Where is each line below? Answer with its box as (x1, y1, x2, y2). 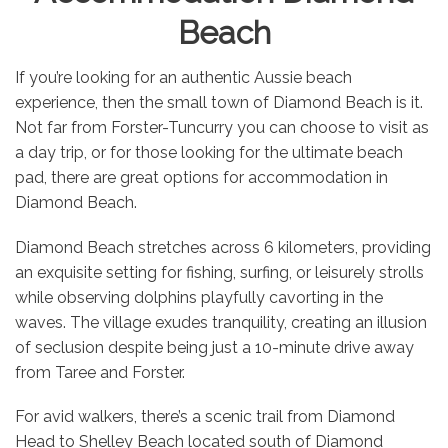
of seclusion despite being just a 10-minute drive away (15, 337, 414, 357)
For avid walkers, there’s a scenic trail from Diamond (15, 406, 395, 426)
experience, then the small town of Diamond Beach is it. (15, 93, 423, 113)
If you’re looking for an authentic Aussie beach (15, 68, 352, 88)
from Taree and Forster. (15, 362, 185, 382)
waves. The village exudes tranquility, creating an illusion (15, 312, 427, 332)
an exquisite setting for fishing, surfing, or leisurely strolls (15, 262, 424, 282)
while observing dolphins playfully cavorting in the (15, 287, 383, 307)
